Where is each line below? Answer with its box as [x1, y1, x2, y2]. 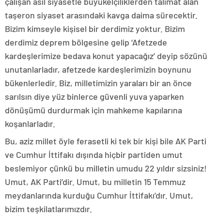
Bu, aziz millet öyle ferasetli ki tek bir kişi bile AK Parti [5, 135, 206, 146]
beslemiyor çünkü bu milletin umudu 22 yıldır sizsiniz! [5, 162, 207, 173]
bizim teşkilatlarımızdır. [5, 203, 92, 214]
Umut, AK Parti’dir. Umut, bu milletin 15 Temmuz [5, 176, 186, 187]
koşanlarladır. [5, 118, 55, 129]
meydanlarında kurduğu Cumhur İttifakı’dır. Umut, [5, 189, 193, 201]
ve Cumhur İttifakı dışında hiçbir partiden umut [5, 149, 183, 160]
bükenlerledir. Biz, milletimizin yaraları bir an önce [5, 77, 192, 88]
